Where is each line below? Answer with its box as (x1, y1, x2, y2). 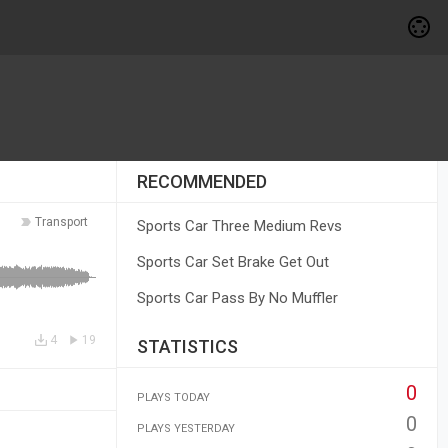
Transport (34, 215, 88, 229)
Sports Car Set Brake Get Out (136, 253, 329, 271)
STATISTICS (136, 336, 238, 357)
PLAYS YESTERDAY (136, 422, 235, 435)
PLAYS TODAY (136, 391, 210, 404)
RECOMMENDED (136, 171, 267, 192)
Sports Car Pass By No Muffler (136, 289, 338, 307)
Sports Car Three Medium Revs (136, 217, 342, 235)
